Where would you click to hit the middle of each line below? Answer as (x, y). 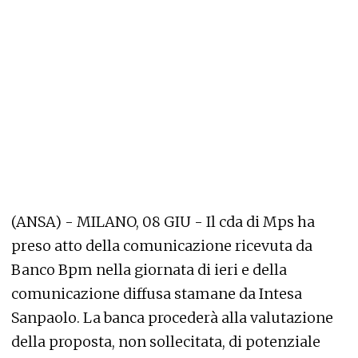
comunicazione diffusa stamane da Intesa (157, 294)
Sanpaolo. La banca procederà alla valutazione (172, 318)
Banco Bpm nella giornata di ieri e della (149, 270)
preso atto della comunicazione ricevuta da (162, 246)
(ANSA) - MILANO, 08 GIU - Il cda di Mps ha (163, 222)
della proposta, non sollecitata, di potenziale (166, 342)
